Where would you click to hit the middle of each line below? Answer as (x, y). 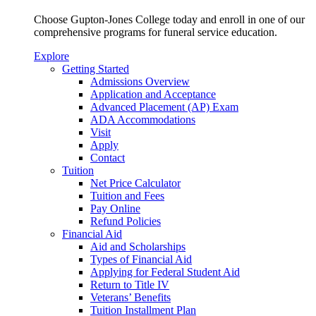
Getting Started (96, 68)
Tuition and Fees (127, 195)
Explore (51, 56)
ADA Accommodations (143, 119)
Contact (108, 157)
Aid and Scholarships (138, 246)
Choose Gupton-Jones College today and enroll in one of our (169, 19)
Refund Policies (126, 221)
